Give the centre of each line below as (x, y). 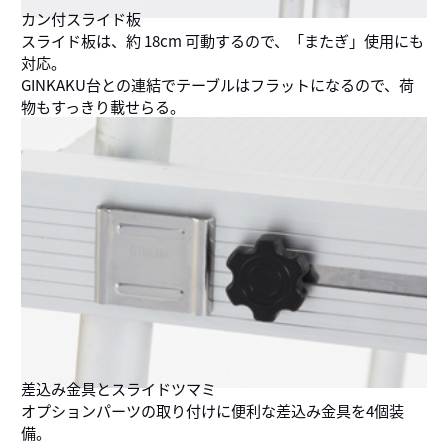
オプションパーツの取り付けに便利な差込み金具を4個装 (212, 410)
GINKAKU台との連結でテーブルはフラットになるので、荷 (217, 84)
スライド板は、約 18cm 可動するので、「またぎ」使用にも (222, 40)
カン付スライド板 (80, 18)
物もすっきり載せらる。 (102, 106)
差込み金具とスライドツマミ (118, 388)
